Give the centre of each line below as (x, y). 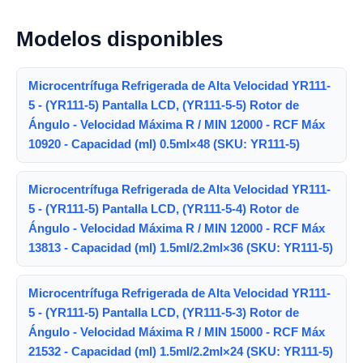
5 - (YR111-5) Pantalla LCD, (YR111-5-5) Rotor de (164, 105)
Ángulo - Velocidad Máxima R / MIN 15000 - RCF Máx (177, 332)
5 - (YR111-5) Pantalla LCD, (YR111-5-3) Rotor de (164, 313)
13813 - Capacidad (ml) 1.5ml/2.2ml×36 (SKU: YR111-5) (181, 248)
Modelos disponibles (120, 39)
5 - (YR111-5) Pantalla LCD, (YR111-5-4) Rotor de (164, 209)
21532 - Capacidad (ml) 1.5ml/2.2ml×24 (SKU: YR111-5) (181, 352)
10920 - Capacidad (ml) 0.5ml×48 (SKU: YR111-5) (164, 144)
